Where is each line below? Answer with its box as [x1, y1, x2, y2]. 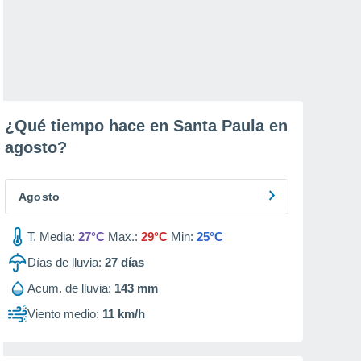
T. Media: [27, 230, 75, 243]
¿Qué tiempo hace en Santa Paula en [5, 117, 288, 135]
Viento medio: [27, 307, 99, 321]
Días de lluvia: [27, 255, 102, 269]
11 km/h [102, 307, 145, 321]
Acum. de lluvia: [27, 281, 111, 295]
